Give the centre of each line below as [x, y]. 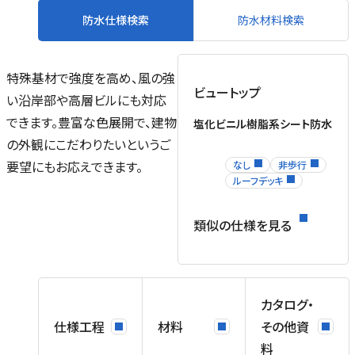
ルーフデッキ [258, 181]
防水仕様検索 [116, 20]
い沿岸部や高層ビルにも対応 [86, 100]
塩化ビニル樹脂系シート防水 [263, 124]
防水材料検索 [271, 20]
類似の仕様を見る [242, 225]
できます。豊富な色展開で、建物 [92, 122]
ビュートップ [227, 92]
